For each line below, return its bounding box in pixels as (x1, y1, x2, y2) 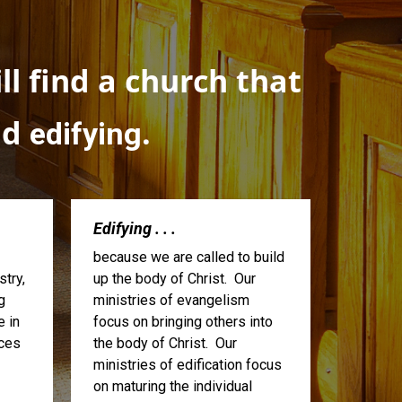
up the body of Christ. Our (92, 270, 256, 288)
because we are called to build (92, 249, 284, 267)
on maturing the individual (92, 378, 252, 396)
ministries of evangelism (92, 292, 249, 310)
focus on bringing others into (92, 313, 273, 331)
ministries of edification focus (92, 356, 282, 374)
